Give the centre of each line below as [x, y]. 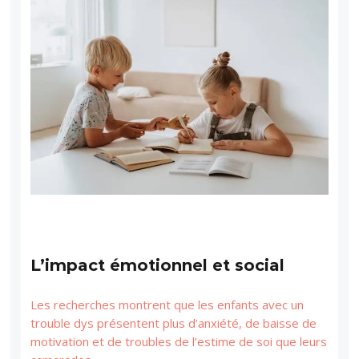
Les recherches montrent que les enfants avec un [167, 304]
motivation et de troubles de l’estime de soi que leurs [179, 341]
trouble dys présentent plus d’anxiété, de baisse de [174, 323]
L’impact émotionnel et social [158, 265]
